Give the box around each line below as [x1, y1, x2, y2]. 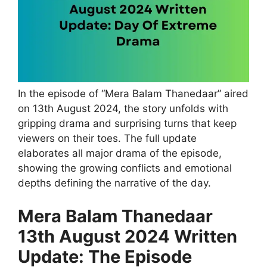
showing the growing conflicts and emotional [18, 162, 232, 175]
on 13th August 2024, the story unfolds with [18, 103, 228, 115]
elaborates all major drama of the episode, [18, 147, 222, 160]
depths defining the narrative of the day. [18, 177, 211, 190]
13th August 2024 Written [18, 225, 237, 247]
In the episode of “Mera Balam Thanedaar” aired [18, 88, 249, 100]
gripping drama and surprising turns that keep [18, 117, 237, 130]
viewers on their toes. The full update [18, 132, 197, 145]
